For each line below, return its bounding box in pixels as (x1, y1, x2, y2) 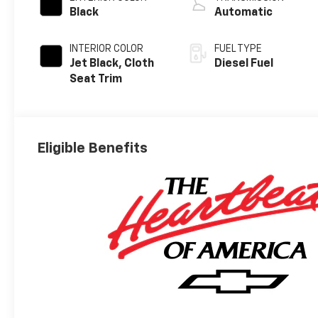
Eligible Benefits (37, 141, 148, 155)
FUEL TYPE (214, 44, 263, 55)
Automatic (214, 7, 273, 19)
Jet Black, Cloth (70, 58, 155, 70)
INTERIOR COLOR (70, 44, 144, 55)
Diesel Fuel (214, 58, 274, 70)
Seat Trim (70, 74, 123, 86)
